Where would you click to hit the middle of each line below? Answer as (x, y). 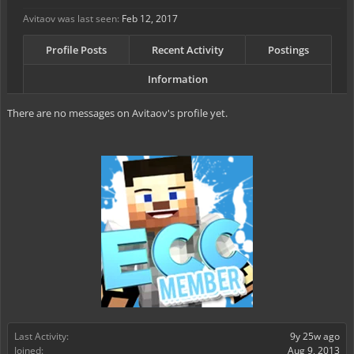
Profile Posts (76, 50)
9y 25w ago (315, 336)
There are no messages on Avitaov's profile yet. (117, 113)
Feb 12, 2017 (150, 19)
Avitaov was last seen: (71, 19)
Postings (289, 50)
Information (177, 79)
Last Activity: (41, 336)
